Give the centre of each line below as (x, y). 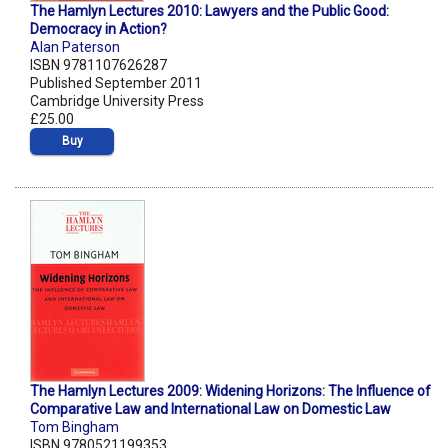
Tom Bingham (74, 427)
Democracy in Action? (98, 29)
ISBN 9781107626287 (98, 65)
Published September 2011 (116, 83)
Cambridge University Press (117, 101)
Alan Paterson (75, 47)
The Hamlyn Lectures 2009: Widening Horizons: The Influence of (230, 391)
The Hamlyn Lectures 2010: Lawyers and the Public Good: (209, 11)
